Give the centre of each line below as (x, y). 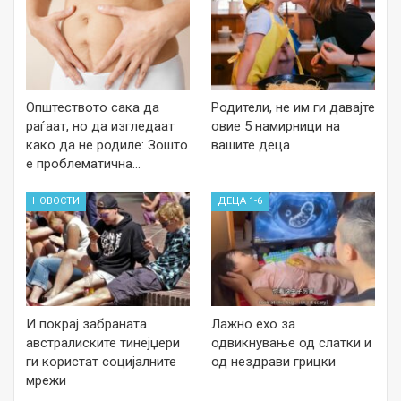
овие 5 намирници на (276, 127)
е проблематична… (83, 164)
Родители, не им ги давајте (293, 108)
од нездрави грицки (273, 362)
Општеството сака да (93, 108)
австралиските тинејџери (103, 343)
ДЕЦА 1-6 (240, 201)
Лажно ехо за (253, 324)
